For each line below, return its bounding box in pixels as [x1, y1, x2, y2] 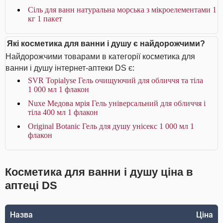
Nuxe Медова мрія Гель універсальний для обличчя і [28, 99, 206, 108]
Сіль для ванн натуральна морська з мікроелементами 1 [28, 5, 217, 14]
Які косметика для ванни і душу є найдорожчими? [7, 39, 205, 48]
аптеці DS [5, 179, 57, 192]
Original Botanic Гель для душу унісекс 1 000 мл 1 [28, 122, 194, 130]
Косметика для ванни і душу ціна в [5, 166, 193, 178]
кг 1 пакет [28, 14, 62, 23]
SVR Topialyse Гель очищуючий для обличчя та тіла [28, 76, 203, 85]
